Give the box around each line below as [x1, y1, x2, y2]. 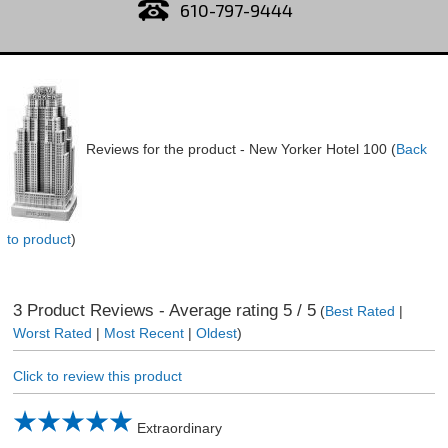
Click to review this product [12, 368, 182, 385]
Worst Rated [12, 325, 92, 341]
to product [6, 231, 71, 247]
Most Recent [103, 325, 184, 341]
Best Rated [324, 303, 395, 319]
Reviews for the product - [85, 141, 249, 157]
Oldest [195, 325, 237, 341]
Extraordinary [136, 420, 222, 437]
